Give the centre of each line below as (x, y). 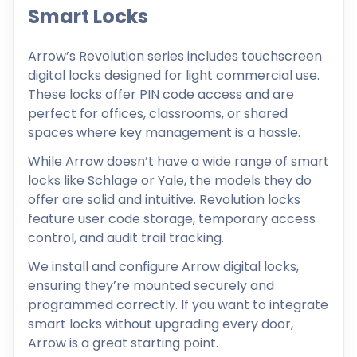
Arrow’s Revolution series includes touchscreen (175, 56)
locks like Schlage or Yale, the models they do (170, 180)
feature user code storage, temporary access (172, 218)
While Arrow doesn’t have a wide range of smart (178, 161)
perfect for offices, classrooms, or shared (158, 113)
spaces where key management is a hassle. (164, 132)
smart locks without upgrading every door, (161, 324)
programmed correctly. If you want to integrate (178, 304)
